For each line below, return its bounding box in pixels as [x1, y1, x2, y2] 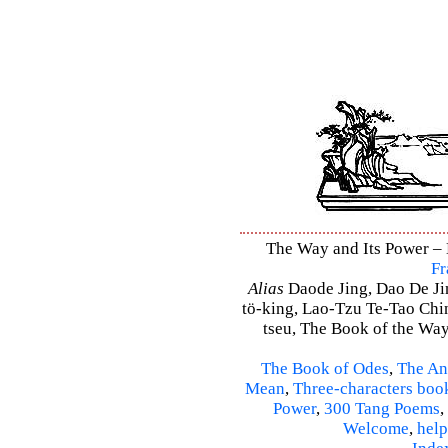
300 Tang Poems [324, 399, 440, 419]
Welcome [343, 419, 409, 439]
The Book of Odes [261, 359, 389, 379]
